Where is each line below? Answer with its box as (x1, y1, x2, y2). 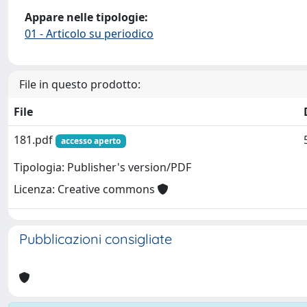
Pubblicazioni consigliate (19, 230, 172, 247)
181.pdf (14, 132, 56, 147)
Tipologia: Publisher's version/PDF (14, 160, 191, 175)
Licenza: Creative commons (14, 182, 158, 197)
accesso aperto (60, 135, 121, 147)
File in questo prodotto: (19, 77, 140, 92)
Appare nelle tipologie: (25, 10, 148, 25)
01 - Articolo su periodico (25, 26, 153, 41)
